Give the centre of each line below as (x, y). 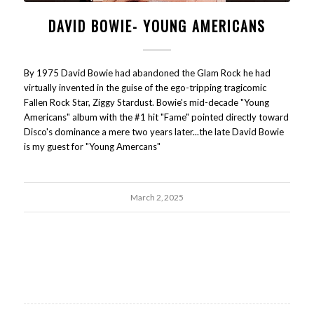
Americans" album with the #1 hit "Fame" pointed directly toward (156, 117)
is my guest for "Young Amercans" (92, 147)
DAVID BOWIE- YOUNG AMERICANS (157, 26)
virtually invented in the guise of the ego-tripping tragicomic (145, 88)
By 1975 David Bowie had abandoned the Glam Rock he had (147, 73)
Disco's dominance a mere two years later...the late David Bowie (153, 132)
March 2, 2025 (157, 197)
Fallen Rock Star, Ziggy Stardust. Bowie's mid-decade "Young (146, 103)
